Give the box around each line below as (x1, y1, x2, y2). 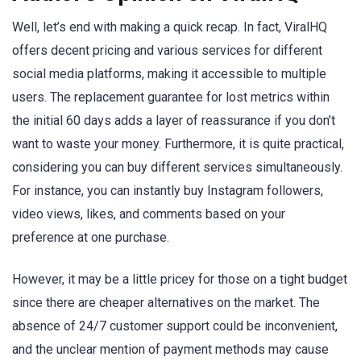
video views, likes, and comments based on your (12, 205, 285, 222)
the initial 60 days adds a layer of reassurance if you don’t (12, 112, 335, 128)
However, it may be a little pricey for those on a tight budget (12, 271, 347, 287)
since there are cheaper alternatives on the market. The (12, 294, 320, 310)
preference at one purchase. (12, 229, 172, 245)
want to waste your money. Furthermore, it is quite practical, (12, 135, 344, 151)
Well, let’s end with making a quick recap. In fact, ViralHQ (12, 19, 327, 35)
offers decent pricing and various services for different (12, 42, 322, 58)
